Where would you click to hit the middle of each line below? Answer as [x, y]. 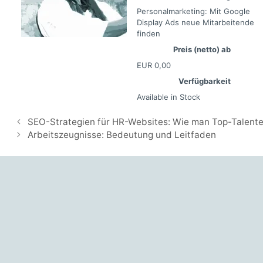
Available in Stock [168, 97]
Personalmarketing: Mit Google [193, 11]
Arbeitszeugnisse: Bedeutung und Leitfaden [122, 135]
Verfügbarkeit [204, 81]
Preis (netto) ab [202, 50]
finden [148, 34]
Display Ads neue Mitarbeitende [195, 23]
